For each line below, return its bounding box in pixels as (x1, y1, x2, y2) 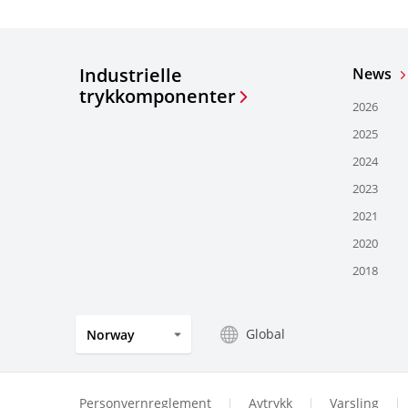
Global (246, 325, 285, 343)
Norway (87, 325, 135, 343)
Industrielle (79, 62, 182, 87)
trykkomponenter (79, 83, 236, 108)
